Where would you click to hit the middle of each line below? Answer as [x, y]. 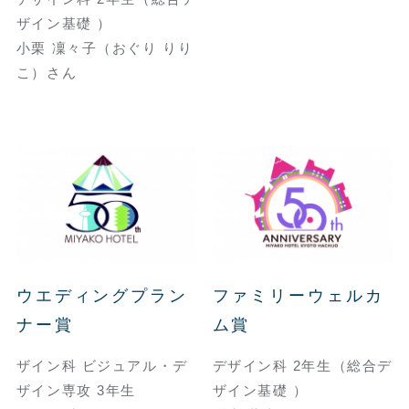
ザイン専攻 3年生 [76, 390]
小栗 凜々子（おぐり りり [105, 47]
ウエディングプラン [102, 295]
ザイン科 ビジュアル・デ [102, 365]
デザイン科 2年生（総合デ [302, 365]
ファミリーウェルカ [298, 295]
